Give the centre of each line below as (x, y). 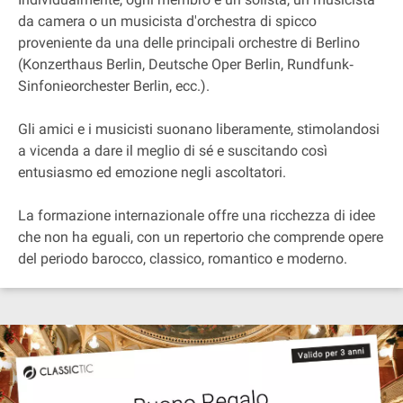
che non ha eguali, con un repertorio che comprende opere (201, 237)
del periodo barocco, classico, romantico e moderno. (183, 259)
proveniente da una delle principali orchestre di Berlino (189, 43)
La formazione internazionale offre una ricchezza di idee (197, 215)
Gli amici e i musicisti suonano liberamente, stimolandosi (199, 129)
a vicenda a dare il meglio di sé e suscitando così (173, 151)
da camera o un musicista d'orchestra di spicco (167, 21)
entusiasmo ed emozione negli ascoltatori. (152, 172)
